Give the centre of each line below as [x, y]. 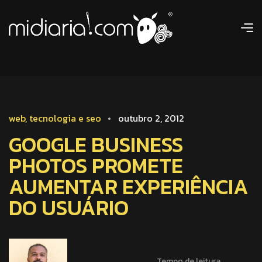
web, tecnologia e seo [55, 118]
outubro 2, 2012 [151, 118]
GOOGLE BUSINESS [96, 144]
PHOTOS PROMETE [96, 166]
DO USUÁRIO [69, 208]
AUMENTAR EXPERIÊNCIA [129, 187]
